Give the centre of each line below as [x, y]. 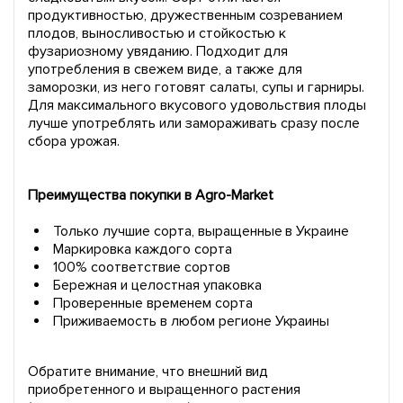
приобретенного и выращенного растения [165, 390]
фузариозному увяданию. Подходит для [158, 52]
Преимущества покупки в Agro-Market [151, 196]
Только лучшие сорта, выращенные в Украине [201, 232]
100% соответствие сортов [142, 268]
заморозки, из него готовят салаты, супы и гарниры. [197, 88]
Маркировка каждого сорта [143, 250]
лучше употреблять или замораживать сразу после [194, 124]
